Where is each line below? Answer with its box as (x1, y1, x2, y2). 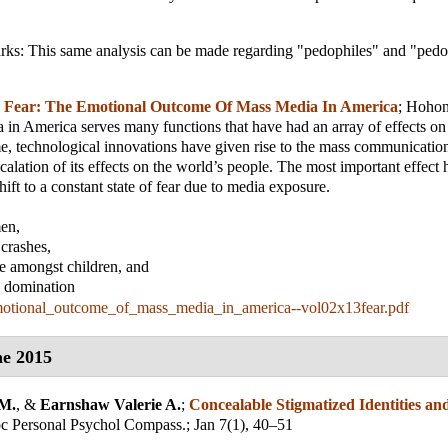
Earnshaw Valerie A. (40, 396, 181, 414)
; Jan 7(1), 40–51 (186, 416, 293, 434)
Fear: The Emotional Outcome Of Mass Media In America (4, 98, 398, 116)
